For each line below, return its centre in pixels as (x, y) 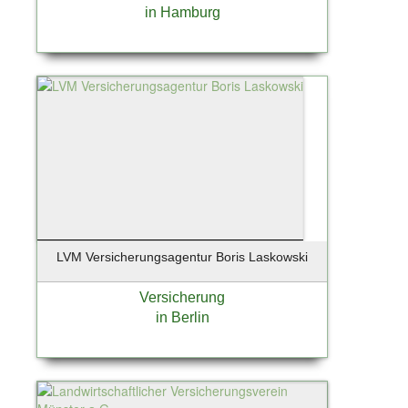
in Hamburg (182, 12)
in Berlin (182, 317)
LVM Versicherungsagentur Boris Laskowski (182, 256)
